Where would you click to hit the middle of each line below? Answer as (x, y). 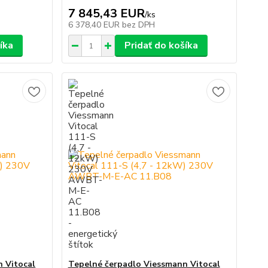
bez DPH (138, 25)
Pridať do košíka (161, 45)
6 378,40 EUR (95, 25)
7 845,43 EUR (106, 13)
